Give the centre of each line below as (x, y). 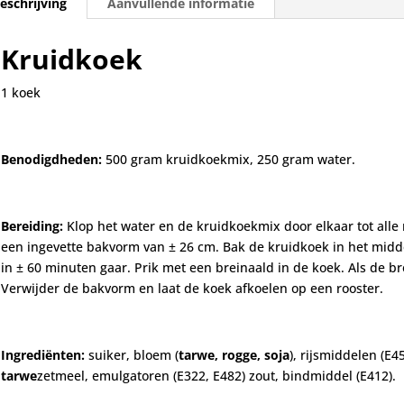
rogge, (241, 355)
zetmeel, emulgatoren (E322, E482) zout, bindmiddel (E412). (216, 376)
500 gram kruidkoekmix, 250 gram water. (230, 160)
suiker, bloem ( (131, 355)
